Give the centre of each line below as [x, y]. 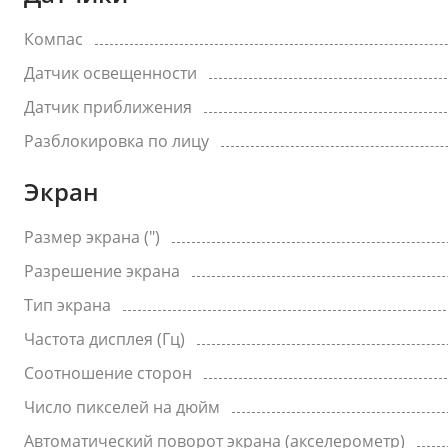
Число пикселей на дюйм [122, 407]
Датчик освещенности [110, 73]
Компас [53, 39]
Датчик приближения [108, 107]
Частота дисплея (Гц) [104, 339]
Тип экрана [67, 305]
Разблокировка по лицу [116, 141]
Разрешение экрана [102, 271]
